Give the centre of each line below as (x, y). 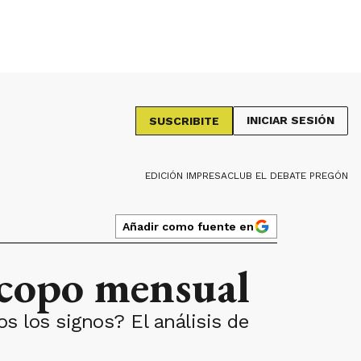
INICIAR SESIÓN (290, 120)
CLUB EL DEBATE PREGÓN (288, 176)
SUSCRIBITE (184, 121)
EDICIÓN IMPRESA (186, 176)
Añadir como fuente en (188, 226)
